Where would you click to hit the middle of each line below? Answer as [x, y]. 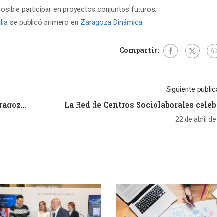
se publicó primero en [44, 22]
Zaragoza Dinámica [111, 22]
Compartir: [139, 50]
